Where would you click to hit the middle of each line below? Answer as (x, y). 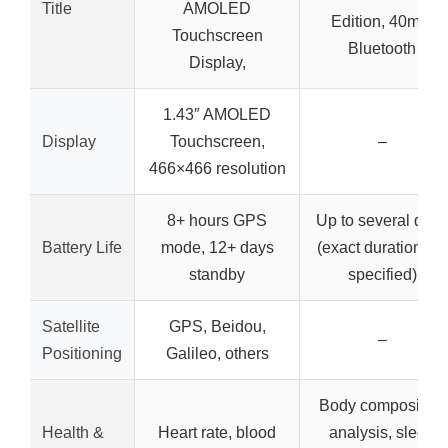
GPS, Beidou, (217, 326)
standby (217, 274)
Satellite (71, 326)
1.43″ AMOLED (217, 114)
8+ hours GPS (217, 220)
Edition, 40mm (382, 21)
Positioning (82, 353)
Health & (73, 432)
